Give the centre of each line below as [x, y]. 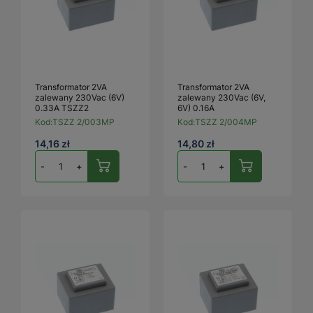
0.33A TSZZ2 [62, 108]
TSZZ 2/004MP [226, 122]
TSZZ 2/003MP [83, 122]
